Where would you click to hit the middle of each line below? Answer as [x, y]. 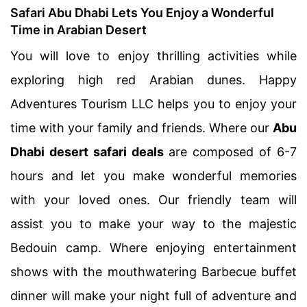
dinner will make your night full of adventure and [153, 296]
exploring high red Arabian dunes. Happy [153, 80]
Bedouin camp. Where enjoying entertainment [153, 248]
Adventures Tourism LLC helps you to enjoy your [153, 104]
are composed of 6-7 [230, 152]
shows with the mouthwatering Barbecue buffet [153, 272]
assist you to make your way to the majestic [153, 224]
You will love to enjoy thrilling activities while [153, 56]
